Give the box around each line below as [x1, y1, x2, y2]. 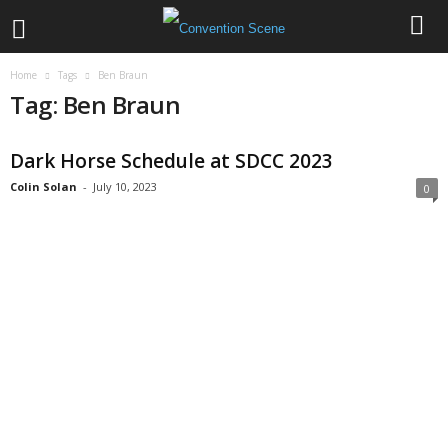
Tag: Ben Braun [10, 88, 181, 121]
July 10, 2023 [93, 179, 157, 194]
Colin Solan [10, 179, 77, 194]
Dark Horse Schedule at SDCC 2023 [10, 148, 333, 174]
